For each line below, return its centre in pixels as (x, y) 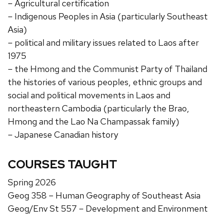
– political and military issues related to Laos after (103, 42)
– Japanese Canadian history (63, 134)
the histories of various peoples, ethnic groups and (105, 82)
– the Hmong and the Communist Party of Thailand (108, 69)
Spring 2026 (32, 182)
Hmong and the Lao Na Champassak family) (93, 121)
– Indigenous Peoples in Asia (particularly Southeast (108, 16)
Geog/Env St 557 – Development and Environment (108, 208)
